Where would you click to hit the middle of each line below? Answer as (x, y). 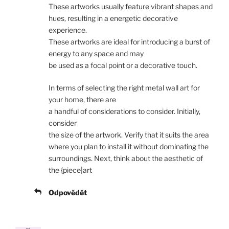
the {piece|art (70, 170)
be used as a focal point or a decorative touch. (123, 65)
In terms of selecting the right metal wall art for (124, 88)
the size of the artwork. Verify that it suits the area (129, 135)
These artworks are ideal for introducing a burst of (129, 42)
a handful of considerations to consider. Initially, (124, 111)
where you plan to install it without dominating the (129, 147)
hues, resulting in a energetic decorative (113, 18)
